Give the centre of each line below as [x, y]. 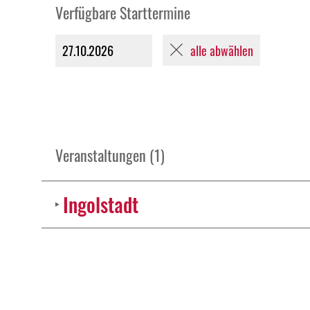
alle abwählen [222, 50]
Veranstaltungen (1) [110, 155]
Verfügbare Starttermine [123, 12]
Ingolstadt [100, 204]
